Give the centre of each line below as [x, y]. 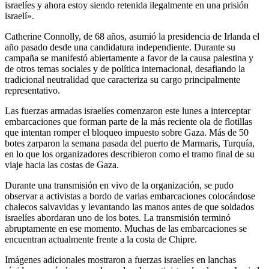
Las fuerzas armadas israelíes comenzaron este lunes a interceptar [128, 110]
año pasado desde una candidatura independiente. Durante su [120, 47]
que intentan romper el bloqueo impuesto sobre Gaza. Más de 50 [127, 132]
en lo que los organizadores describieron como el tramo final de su [130, 154]
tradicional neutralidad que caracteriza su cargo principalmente [122, 79]
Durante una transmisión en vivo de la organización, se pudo [119, 185]
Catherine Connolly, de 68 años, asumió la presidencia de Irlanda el [132, 36]
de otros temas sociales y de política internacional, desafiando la [125, 68]
